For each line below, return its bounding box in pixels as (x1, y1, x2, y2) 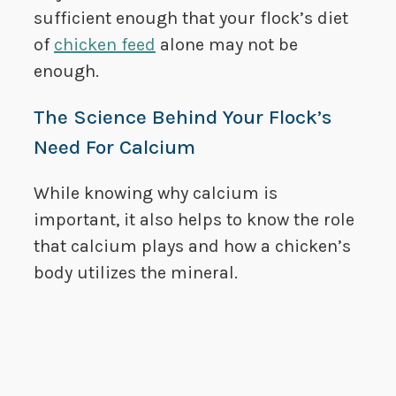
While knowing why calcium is (34, 183, 278, 204)
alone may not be (156, 34, 298, 56)
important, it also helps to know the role (34, 209, 354, 231)
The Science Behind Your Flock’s (34, 105, 331, 130)
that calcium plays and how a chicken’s (34, 236, 351, 257)
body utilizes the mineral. (34, 263, 238, 284)
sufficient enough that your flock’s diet (34, 8, 348, 29)
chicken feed (54, 34, 156, 56)
